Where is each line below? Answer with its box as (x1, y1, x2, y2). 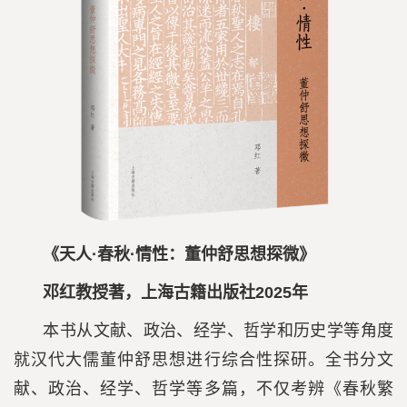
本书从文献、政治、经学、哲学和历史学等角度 (43, 321, 393, 340)
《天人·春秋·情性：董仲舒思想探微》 (43, 244, 316, 263)
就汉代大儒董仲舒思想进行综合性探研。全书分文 (14, 350, 393, 369)
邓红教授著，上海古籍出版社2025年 (43, 283, 309, 302)
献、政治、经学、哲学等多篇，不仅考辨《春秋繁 (14, 379, 393, 398)
